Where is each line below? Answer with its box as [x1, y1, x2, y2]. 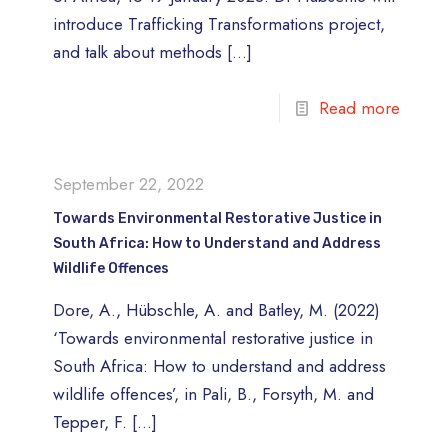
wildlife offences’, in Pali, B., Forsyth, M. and [53, 381, 374, 406]
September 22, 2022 [53, 171, 204, 196]
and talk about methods [53, 39, 222, 64]
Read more [319, 95, 400, 120]
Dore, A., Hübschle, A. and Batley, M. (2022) [53, 297, 380, 322]
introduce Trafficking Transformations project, [53, 11, 385, 36]
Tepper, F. [53, 409, 127, 434]
